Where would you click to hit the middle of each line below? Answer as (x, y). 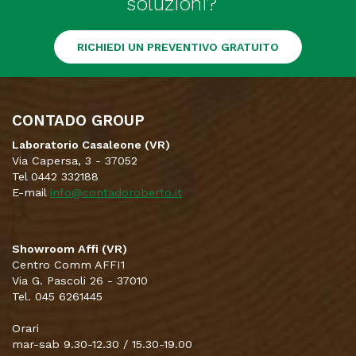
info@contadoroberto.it (116, 192)
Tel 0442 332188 (55, 176)
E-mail (31, 192)
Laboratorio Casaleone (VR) (91, 144)
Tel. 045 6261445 (57, 296)
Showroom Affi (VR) (70, 248)
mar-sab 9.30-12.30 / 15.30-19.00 (102, 344)
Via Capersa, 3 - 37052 (75, 160)
